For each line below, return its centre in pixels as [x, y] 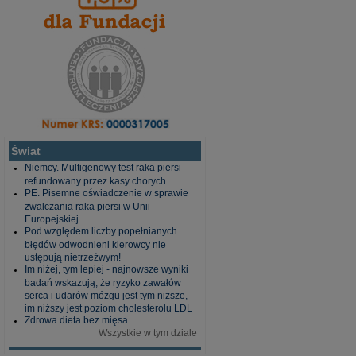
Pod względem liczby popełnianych [101, 231]
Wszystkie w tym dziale [148, 333]
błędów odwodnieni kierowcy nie [95, 244]
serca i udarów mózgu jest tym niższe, [106, 295]
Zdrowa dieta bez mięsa [76, 320]
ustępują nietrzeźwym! [73, 257]
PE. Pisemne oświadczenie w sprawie [106, 193]
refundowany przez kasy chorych [95, 180]
